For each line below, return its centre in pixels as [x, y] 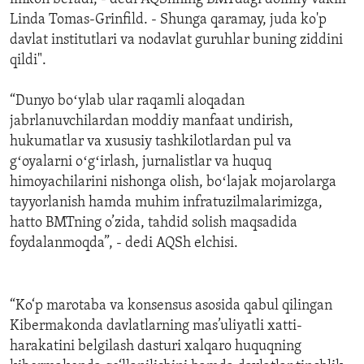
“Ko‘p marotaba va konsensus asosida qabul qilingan [171, 306]
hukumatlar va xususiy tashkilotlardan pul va [151, 142]
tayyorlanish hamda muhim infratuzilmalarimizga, [166, 203]
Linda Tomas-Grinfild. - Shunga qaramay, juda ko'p [168, 20]
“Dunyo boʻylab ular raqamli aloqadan [127, 102]
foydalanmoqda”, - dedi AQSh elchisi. [124, 244]
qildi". [28, 61]
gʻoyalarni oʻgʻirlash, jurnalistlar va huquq [141, 162]
